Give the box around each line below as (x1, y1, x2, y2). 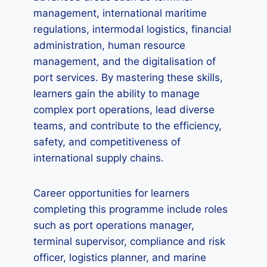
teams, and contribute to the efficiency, (33, 120, 222, 132)
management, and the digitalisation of (33, 55, 216, 67)
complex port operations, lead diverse (33, 104, 215, 116)
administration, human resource (33, 39, 185, 51)
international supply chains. (33, 152, 164, 164)
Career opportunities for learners (33, 187, 190, 199)
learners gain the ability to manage (33, 88, 200, 100)
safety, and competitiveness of (33, 136, 181, 148)
